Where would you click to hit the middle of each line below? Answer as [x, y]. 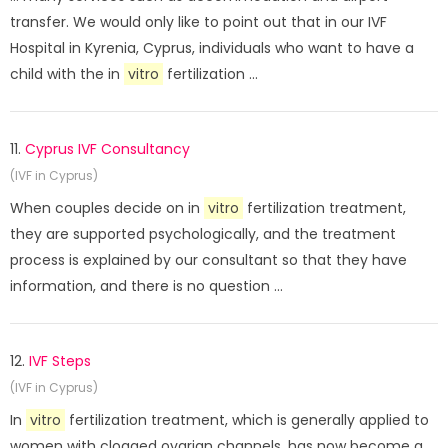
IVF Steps [60, 361]
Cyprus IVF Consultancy [107, 149]
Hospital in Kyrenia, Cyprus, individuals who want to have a [212, 48]
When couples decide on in [107, 208]
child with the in [67, 74]
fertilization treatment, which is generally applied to [247, 420]
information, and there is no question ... [146, 286]
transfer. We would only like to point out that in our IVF [198, 22]
